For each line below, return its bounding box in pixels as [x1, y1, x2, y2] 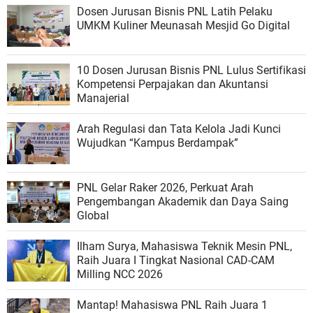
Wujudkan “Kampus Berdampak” [77, 136, 238, 150]
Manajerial [77, 92, 129, 105]
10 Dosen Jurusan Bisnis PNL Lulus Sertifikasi [77, 64, 306, 77]
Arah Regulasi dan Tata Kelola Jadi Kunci [77, 122, 281, 136]
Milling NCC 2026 [77, 268, 163, 281]
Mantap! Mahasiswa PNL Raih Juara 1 [77, 298, 268, 312]
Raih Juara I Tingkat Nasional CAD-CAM [77, 254, 275, 267]
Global [77, 209, 109, 222]
